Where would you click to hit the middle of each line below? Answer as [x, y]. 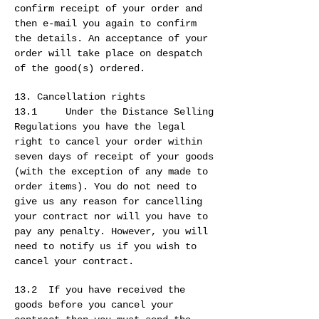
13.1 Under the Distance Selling [114, 112]
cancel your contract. [74, 262]
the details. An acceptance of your [111, 39]
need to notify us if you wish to [105, 247]
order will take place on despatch [108, 54]
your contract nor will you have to [111, 217]
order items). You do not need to [105, 187]
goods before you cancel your [94, 305]
